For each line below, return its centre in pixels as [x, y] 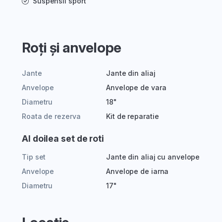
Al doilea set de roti [63, 139]
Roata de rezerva [51, 116]
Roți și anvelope [72, 48]
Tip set [34, 157]
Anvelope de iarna [138, 171]
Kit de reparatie [133, 116]
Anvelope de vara [136, 88]
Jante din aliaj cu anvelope [153, 157]
